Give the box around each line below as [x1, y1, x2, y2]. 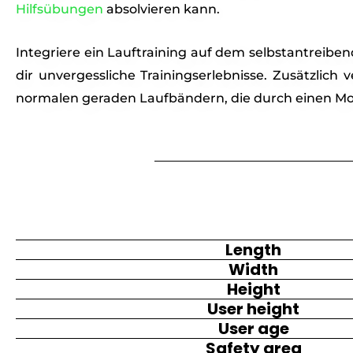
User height [207, 298, 300, 321]
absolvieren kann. [103, 2, 220, 17]
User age [217, 318, 289, 340]
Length [225, 239, 282, 262]
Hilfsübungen [16, 2, 103, 17]
